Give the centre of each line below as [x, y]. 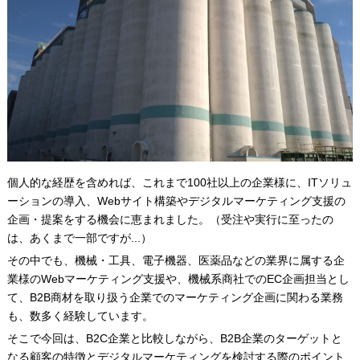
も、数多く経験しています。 [80, 315]
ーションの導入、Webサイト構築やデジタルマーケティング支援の [176, 200]
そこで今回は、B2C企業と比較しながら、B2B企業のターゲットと [174, 338]
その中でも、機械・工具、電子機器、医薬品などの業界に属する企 [176, 260]
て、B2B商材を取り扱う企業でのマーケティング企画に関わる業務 [175, 297]
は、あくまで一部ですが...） [79, 237]
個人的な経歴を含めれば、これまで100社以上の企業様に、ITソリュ [179, 182]
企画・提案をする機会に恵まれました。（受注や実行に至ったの [170, 219]
